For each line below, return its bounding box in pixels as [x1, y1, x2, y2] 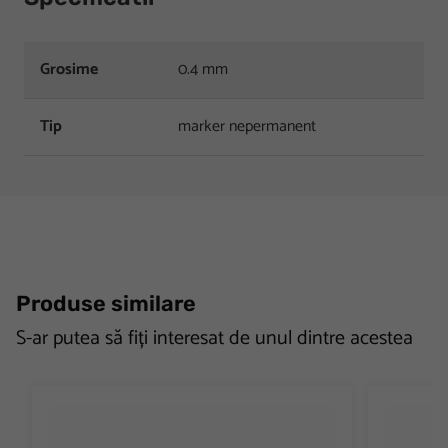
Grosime [40, 55, 98, 83]
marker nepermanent [178, 112, 316, 140]
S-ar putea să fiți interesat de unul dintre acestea [16, 321, 413, 355]
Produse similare [16, 290, 196, 316]
